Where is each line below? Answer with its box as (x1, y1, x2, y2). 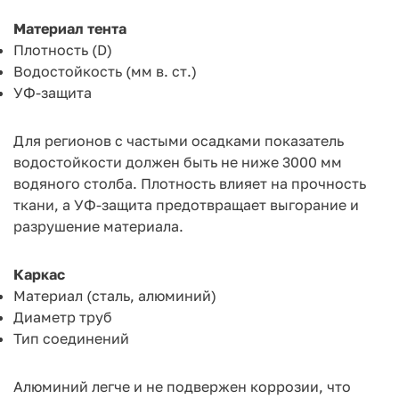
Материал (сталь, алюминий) (13, 286, 216, 305)
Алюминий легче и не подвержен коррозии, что (13, 377, 351, 395)
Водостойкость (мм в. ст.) (13, 61, 197, 80)
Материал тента (13, 19, 126, 37)
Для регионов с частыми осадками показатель (13, 131, 344, 150)
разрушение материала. (13, 216, 183, 235)
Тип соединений (13, 329, 129, 347)
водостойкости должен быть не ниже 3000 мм (13, 152, 342, 171)
